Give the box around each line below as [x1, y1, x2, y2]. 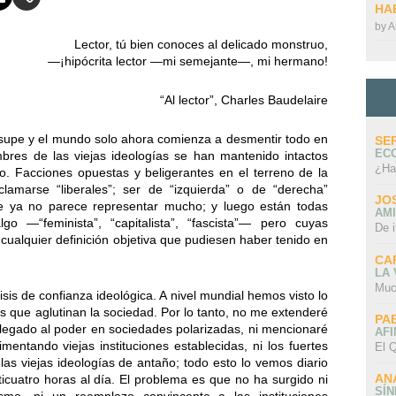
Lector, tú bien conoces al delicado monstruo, [74, 37, 328, 52]
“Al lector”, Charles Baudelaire [160, 93, 328, 108]
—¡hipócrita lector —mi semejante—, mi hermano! [48, 54, 328, 69]
